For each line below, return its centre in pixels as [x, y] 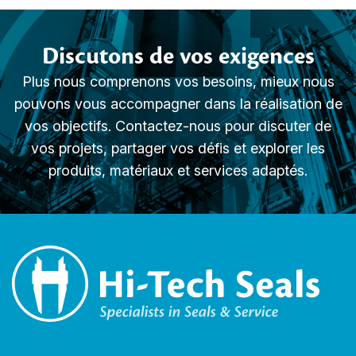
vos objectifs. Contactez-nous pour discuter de [178, 126]
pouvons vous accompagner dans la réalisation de [178, 104]
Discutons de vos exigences [178, 56]
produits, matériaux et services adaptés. [178, 171]
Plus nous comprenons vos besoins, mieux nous [178, 82]
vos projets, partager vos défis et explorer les [178, 149]
